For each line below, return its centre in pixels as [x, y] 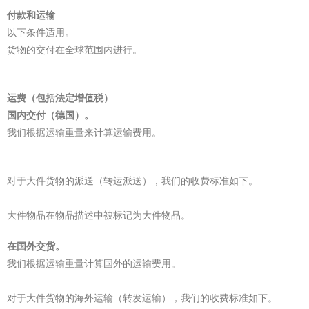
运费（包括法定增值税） [60, 98]
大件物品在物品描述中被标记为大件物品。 [99, 215]
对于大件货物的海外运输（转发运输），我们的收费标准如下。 [142, 298]
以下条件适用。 [41, 32]
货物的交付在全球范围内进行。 [74, 50]
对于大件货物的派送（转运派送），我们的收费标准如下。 [132, 181]
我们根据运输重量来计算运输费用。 [84, 132]
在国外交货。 [36, 246]
